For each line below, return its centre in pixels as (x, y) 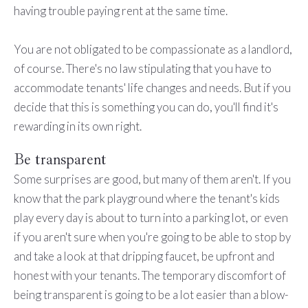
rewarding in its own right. (77, 126)
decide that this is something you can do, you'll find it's (146, 107)
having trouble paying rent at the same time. (120, 10)
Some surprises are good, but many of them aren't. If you (152, 179)
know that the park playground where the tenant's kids (146, 198)
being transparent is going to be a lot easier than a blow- (151, 294)
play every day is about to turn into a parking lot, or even (151, 217)
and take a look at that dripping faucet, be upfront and (144, 256)
